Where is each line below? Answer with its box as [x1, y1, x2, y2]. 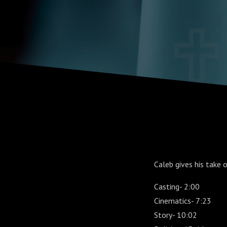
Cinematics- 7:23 [154, 196, 211, 206]
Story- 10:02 [154, 210, 197, 220]
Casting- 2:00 [154, 181, 200, 192]
